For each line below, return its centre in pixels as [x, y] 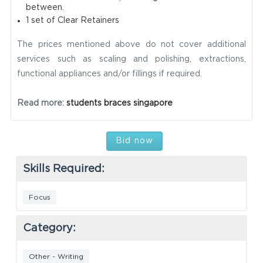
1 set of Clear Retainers [73, 21]
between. [45, 8]
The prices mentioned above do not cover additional [131, 45]
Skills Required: [64, 169]
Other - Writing [56, 257]
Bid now [134, 141]
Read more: [42, 104]
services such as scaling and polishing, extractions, [131, 60]
